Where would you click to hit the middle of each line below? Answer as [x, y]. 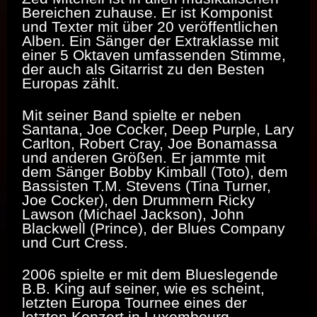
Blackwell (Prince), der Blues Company [154, 229]
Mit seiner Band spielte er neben [132, 115]
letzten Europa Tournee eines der [134, 303]
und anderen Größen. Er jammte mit [144, 158]
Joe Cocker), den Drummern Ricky [139, 200]
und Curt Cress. [75, 243]
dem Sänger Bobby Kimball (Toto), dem [155, 172]
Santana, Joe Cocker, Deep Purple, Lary [158, 129]
